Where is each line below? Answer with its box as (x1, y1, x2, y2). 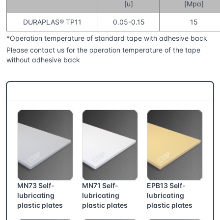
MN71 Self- (82, 181, 118, 190)
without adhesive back (6, 55, 80, 64)
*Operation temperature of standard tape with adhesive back (6, 34, 207, 43)
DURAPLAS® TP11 (23, 18, 82, 27)
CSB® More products (17, 86, 96, 97)
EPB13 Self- (146, 181, 186, 190)
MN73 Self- (17, 181, 55, 190)
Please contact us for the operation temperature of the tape (6, 46, 200, 55)
